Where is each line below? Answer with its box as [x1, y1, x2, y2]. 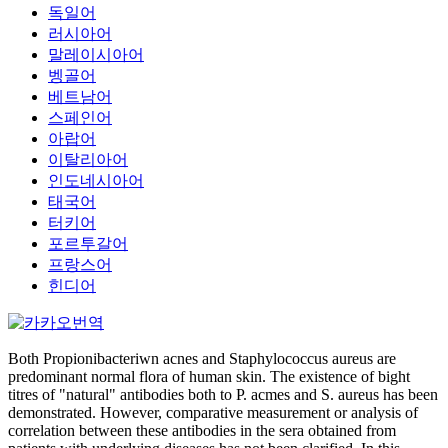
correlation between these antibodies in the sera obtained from [8, 422, 396, 439]
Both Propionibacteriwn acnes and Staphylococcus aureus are [8, 350, 396, 367]
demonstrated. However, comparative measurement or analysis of [8, 404, 418, 421]
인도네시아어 [48, 172, 144, 189]
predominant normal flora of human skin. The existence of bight [8, 368, 410, 385]
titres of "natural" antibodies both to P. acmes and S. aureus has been [8, 386, 438, 403]
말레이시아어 [48, 46, 144, 63]
